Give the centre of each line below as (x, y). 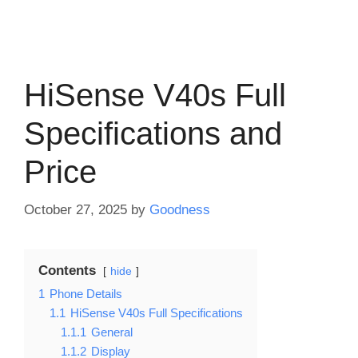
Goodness (180, 209)
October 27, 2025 (76, 209)
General (112, 332)
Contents (67, 270)
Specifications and (153, 133)
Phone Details (86, 293)
